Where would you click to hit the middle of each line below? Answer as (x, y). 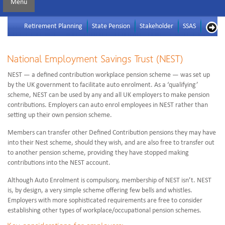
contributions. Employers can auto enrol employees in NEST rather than (108, 105)
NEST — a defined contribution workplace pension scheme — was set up (109, 75)
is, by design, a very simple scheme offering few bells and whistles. (100, 191)
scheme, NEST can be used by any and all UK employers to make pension (108, 95)
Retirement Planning (53, 27)
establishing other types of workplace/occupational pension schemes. (104, 211)
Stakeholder (157, 27)
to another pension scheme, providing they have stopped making (98, 153)
